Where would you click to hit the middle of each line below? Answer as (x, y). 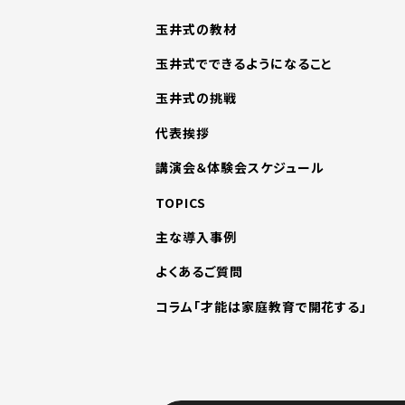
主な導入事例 (196, 237)
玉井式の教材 (196, 28)
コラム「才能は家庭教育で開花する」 (262, 306)
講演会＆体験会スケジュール (240, 168)
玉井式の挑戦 (196, 98)
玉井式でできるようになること (245, 64)
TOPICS (181, 202)
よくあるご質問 (199, 272)
